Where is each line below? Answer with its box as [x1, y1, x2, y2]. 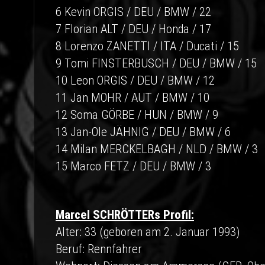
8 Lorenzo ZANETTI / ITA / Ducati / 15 [56, 39, 239, 53]
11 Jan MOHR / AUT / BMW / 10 [56, 91, 209, 105]
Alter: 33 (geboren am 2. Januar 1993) [56, 225, 240, 239]
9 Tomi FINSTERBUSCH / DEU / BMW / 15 [56, 56, 257, 70]
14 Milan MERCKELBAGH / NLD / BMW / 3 [56, 142, 258, 156]
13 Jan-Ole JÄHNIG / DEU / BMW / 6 [56, 125, 231, 139]
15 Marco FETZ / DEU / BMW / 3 [56, 159, 211, 173]
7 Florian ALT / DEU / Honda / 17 [56, 22, 211, 36]
